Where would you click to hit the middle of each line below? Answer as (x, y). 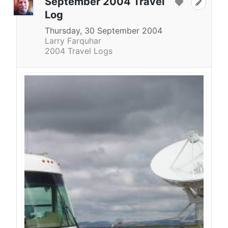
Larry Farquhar (73, 40)
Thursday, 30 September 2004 (104, 30)
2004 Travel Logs (79, 51)
